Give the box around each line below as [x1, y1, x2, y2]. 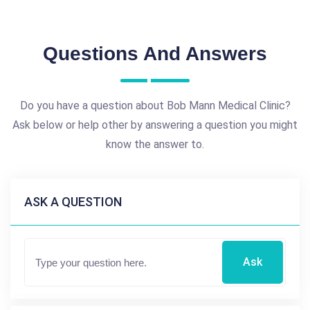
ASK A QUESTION [24, 194, 122, 209]
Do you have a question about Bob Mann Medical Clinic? [19, 99, 291, 112]
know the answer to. [106, 138, 204, 151]
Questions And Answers [43, 43, 267, 64]
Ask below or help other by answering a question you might [12, 118, 298, 131]
